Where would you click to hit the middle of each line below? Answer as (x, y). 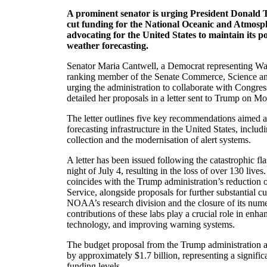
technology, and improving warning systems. (151, 225)
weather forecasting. (108, 46)
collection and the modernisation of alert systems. (159, 140)
